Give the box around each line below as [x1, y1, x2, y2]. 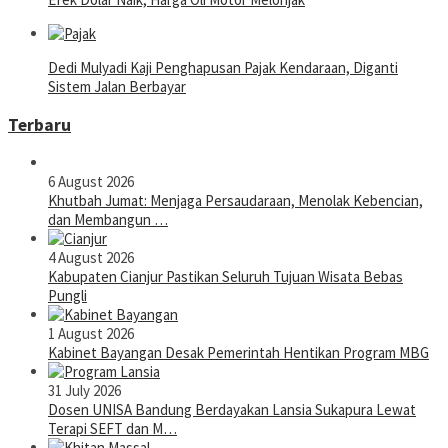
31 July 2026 [48, 381, 121, 401]
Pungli [48, 286, 87, 306]
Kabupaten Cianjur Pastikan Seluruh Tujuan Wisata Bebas [48, 267, 403, 287]
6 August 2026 [48, 172, 134, 192]
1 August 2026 [48, 324, 134, 344]
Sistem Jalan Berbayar [48, 77, 186, 97]
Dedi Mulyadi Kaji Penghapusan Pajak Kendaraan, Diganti [48, 58, 398, 78]
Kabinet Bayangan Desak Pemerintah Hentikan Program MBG [48, 343, 429, 363]
